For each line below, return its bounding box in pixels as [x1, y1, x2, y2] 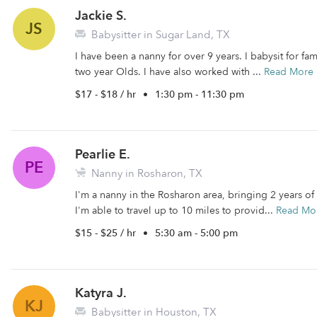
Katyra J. [75, 284, 127, 302]
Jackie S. [75, 7, 127, 25]
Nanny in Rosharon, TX [88, 166, 202, 180]
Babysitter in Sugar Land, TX [88, 28, 230, 42]
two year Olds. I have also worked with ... [75, 65, 264, 79]
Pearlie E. [75, 146, 130, 163]
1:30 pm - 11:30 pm [155, 88, 244, 101]
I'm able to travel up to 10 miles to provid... [75, 204, 276, 217]
